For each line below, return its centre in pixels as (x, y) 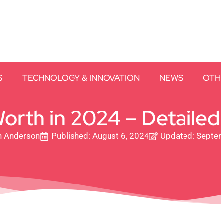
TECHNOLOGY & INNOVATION (81, 78)
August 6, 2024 (121, 136)
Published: (71, 136)
